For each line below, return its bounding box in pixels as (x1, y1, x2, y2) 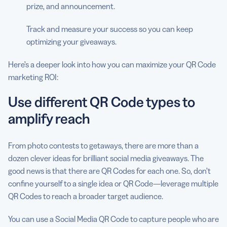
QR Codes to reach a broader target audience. (8, 191, 165, 201)
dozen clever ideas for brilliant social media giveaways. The (8, 153, 204, 163)
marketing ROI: (8, 71, 58, 82)
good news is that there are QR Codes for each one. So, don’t (8, 165, 211, 176)
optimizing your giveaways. (26, 36, 117, 47)
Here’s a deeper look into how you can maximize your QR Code (8, 59, 216, 69)
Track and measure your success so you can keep (26, 23, 193, 34)
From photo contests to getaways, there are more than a (8, 140, 199, 150)
